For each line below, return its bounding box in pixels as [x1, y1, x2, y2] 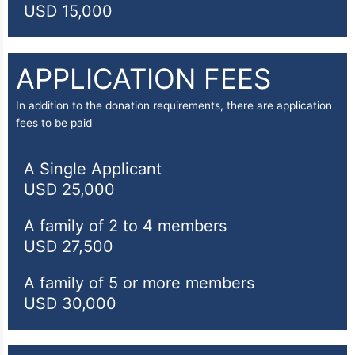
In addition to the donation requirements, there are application [16, 99, 332, 113]
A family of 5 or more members [24, 273, 254, 293]
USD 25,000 [24, 180, 115, 200]
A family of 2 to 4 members [24, 216, 227, 236]
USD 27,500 [24, 237, 113, 257]
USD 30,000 [24, 294, 116, 314]
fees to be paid [16, 116, 92, 130]
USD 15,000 [24, 2, 113, 21]
